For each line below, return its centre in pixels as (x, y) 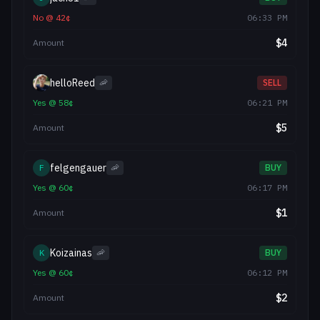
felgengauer (78, 168)
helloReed (72, 83)
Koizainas (71, 253)
